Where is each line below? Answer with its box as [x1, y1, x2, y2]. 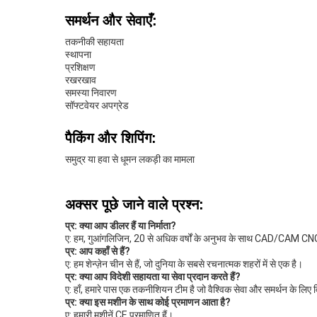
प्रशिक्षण [65, 62, 96, 73]
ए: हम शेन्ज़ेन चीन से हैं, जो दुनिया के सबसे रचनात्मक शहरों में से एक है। [65, 258, 303, 270]
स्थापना [65, 49, 91, 60]
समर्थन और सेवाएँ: [65, 13, 157, 28]
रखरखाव [65, 74, 96, 86]
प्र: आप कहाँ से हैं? [65, 246, 130, 257]
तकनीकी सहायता [65, 36, 124, 47]
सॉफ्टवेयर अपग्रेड [65, 100, 129, 111]
